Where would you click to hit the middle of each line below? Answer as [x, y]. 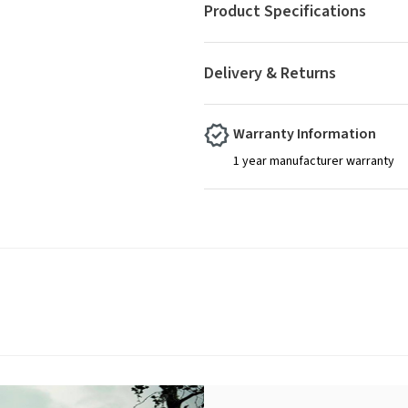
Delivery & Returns [270, 74]
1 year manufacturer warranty [314, 162]
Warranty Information [305, 134]
